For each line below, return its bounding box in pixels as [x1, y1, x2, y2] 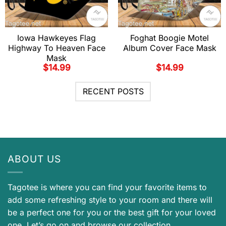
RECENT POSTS [82, 86, 144, 97]
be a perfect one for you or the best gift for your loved [8, 207, 216, 217]
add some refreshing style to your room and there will [8, 194, 212, 205]
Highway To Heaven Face [8, 42, 105, 53]
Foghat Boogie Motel [130, 32, 209, 43]
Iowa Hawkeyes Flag [17, 32, 96, 43]
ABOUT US [8, 153, 61, 165]
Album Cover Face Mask [123, 42, 216, 53]
